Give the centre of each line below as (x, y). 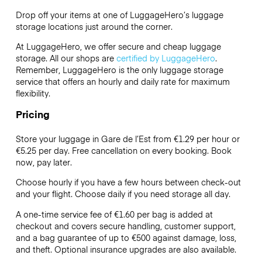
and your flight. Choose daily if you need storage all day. (123, 194)
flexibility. (34, 93)
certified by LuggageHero (166, 58)
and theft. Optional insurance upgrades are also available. (126, 249)
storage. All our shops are (66, 58)
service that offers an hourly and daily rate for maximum (123, 81)
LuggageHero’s (159, 14)
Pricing (32, 114)
